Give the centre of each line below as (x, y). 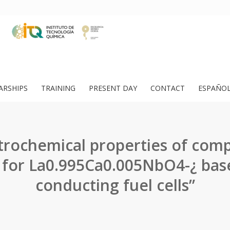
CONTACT (168, 88)
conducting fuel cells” (115, 185)
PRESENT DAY (113, 88)
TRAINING (58, 88)
